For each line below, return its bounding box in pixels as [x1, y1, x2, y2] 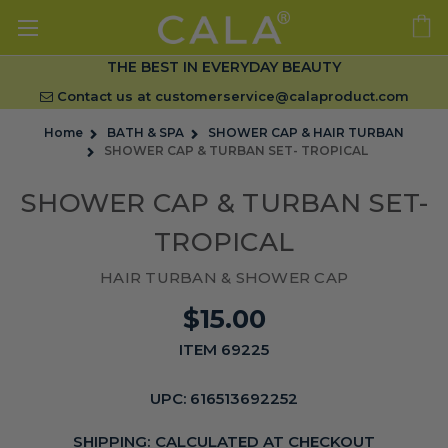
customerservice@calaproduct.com [154, 88, 409, 104]
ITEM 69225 [179, 339, 269, 359]
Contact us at [52, 88, 155, 104]
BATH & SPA [107, 125, 184, 140]
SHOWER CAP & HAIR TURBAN [208, 125, 404, 140]
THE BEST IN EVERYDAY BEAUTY [107, 58, 341, 76]
